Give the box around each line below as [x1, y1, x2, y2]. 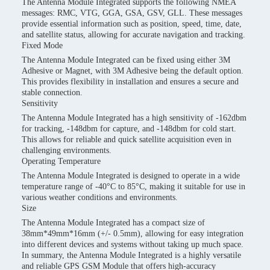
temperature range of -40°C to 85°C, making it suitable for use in [22, 182, 245, 191]
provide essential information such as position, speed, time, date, [22, 19, 242, 28]
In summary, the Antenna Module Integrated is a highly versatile [22, 251, 241, 260]
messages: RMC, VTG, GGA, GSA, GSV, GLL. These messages [22, 8, 242, 17]
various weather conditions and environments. [22, 193, 178, 202]
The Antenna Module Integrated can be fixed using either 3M [22, 55, 230, 64]
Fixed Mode [22, 41, 63, 50]
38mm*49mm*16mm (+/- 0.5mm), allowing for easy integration [22, 229, 243, 238]
